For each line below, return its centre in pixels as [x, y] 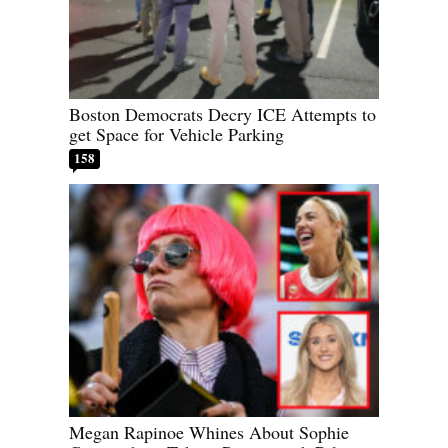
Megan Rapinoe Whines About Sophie [209, 431]
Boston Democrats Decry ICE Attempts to [222, 114]
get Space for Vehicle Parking [176, 134]
